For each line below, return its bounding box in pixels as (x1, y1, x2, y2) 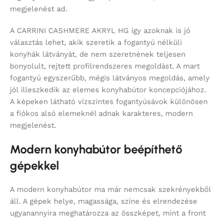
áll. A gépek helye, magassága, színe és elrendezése (10, 197, 197, 206)
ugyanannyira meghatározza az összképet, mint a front (10, 209, 206, 218)
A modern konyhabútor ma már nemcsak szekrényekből (10, 185, 211, 194)
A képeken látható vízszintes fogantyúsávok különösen (10, 97, 208, 107)
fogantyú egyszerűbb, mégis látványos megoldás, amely (10, 74, 210, 83)
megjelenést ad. (10, 4, 67, 14)
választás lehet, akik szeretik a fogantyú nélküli (10, 38, 182, 47)
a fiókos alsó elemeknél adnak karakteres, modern (10, 109, 193, 118)
